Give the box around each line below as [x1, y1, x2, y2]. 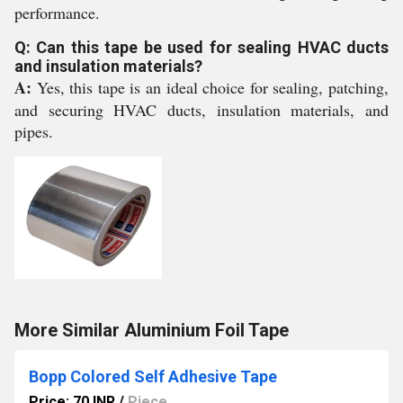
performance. [14, 2, 100, 23]
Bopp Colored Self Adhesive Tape [29, 367, 277, 386]
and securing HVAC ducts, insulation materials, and [14, 99, 389, 121]
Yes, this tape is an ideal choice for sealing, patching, [36, 76, 390, 98]
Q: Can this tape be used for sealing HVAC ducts [14, 38, 389, 57]
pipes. [14, 121, 53, 142]
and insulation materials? [14, 57, 202, 76]
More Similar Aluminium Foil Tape [14, 319, 289, 341]
